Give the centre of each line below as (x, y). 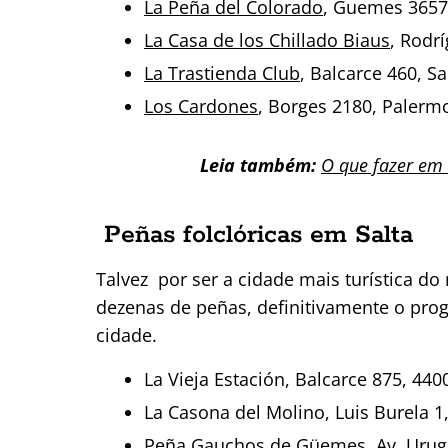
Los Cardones (201, 105)
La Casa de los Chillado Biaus (267, 39)
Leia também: (258, 164)
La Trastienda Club (222, 72)
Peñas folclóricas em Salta (258, 234)
